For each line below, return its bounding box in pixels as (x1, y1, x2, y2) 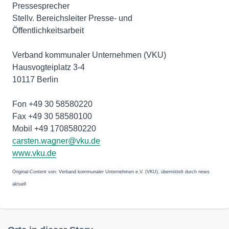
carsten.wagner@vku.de (12, 136, 100, 145)
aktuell (12, 181, 26, 187)
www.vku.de (12, 149, 56, 157)
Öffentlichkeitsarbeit (12, 26, 84, 35)
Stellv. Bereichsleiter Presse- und (12, 14, 132, 22)
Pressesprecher (12, 2, 70, 10)
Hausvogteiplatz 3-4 (12, 63, 85, 72)
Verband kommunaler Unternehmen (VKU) (12, 51, 166, 59)
